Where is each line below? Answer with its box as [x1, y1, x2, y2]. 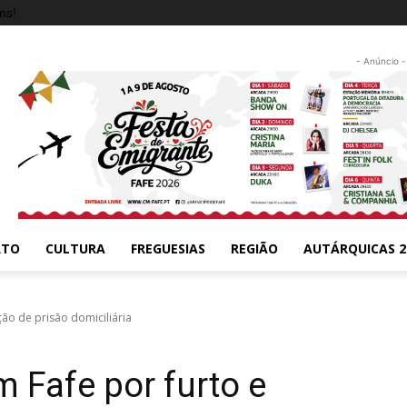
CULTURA [45, 239, 105, 257]
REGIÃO [231, 239, 278, 257]
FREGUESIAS [131, 239, 205, 257]
